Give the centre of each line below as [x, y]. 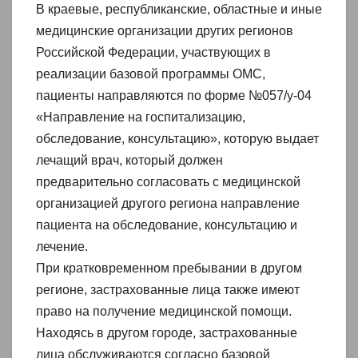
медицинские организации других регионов [165, 31]
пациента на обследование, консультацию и [167, 225]
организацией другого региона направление [168, 204]
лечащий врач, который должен [129, 161]
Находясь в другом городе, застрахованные [167, 333]
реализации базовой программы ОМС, [151, 74]
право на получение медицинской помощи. [164, 312]
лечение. [62, 247]
